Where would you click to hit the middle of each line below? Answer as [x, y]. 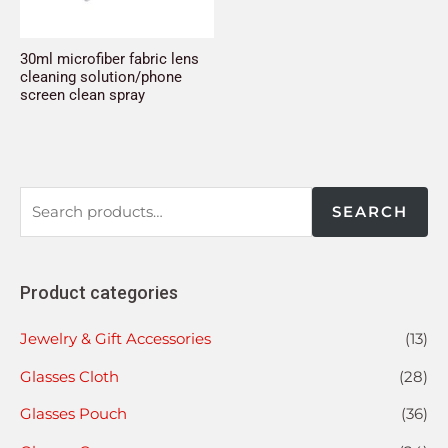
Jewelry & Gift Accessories [115, 338]
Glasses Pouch [73, 414]
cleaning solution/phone [101, 77]
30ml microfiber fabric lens [109, 59]
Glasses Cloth [69, 376]
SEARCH [370, 211]
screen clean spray [82, 95]
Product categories [99, 292]
